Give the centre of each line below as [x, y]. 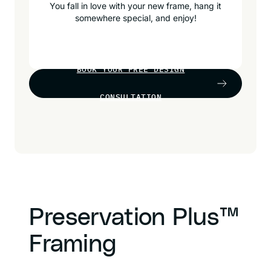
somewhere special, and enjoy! [135, 18]
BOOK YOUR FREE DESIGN [131, 69]
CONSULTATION [131, 97]
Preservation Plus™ [134, 218]
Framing [73, 244]
